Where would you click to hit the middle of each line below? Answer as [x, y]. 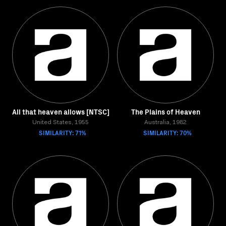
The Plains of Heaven [165, 111]
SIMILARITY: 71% [63, 132]
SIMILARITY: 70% [167, 132]
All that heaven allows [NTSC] [61, 111]
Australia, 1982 [165, 123]
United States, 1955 [61, 123]
